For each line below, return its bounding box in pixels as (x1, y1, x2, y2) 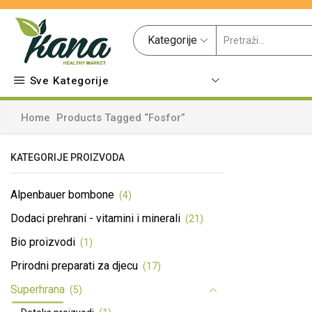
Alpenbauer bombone (10, 187, 114, 201)
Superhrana (10, 282, 65, 296)
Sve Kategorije (29, 74, 109, 87)
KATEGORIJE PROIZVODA (10, 152, 125, 163)
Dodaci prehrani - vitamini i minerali (10, 211, 180, 225)
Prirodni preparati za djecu (10, 258, 138, 272)
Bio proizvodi (10, 235, 75, 249)
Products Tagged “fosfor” (56, 111, 185, 124)
